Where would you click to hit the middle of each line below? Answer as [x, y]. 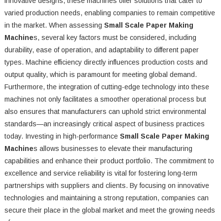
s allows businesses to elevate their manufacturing [113, 149]
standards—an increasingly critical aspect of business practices [104, 124]
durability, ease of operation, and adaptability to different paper [101, 50]
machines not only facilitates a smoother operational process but [105, 99]
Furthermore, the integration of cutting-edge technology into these [107, 87]
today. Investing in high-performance [62, 136]
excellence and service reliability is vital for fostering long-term [101, 173]
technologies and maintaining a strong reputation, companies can [106, 198]
